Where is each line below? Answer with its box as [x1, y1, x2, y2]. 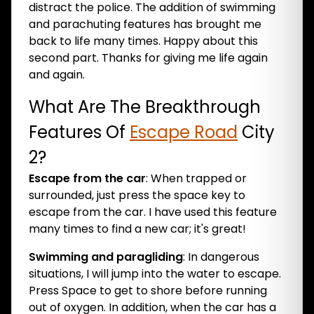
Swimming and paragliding [29, 249, 183, 265]
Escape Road [130, 121, 238, 144]
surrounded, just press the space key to [29, 187, 245, 203]
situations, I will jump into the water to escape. [29, 266, 281, 282]
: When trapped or [146, 170, 247, 186]
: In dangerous [183, 249, 259, 265]
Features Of [29, 121, 130, 144]
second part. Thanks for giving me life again [29, 50, 268, 66]
